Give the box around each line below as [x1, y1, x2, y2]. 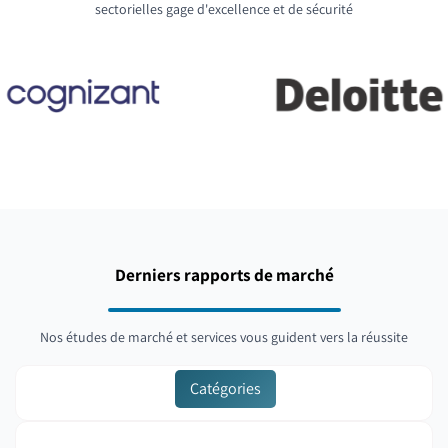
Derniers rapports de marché [114, 263, 334, 286]
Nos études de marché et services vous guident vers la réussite [40, 328, 408, 346]
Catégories [190, 378, 261, 399]
